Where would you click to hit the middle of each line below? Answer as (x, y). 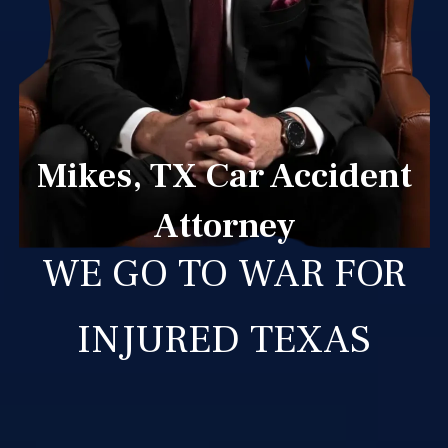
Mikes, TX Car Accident (224, 175)
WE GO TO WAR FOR (224, 273)
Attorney (224, 225)
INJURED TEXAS (224, 339)
